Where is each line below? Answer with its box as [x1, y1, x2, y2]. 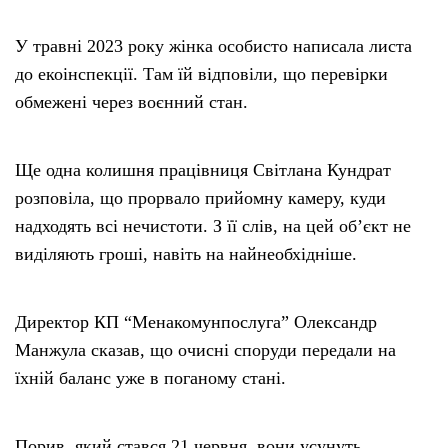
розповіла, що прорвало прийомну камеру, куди [15, 187, 386, 208]
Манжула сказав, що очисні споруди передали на [15, 339, 396, 360]
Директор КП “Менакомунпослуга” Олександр [15, 311, 377, 332]
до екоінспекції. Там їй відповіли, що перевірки [15, 63, 388, 84]
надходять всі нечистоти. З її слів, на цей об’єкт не [15, 215, 411, 236]
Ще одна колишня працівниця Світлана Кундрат [15, 159, 391, 180]
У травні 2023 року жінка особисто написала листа [15, 35, 412, 56]
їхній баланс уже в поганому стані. [15, 367, 286, 388]
